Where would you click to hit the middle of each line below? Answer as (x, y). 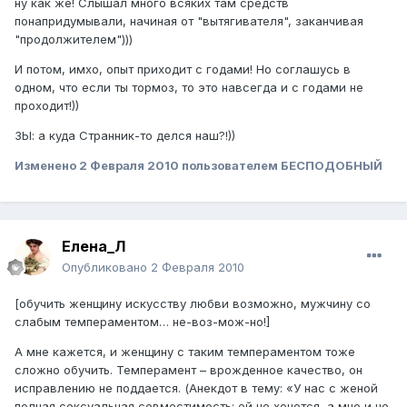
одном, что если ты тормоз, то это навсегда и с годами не (189, 88)
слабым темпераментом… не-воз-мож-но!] (142, 322)
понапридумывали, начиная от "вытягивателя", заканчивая (189, 21)
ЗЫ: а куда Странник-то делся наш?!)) (125, 136)
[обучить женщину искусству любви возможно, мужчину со (193, 304)
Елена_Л (94, 247)
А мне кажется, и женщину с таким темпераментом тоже (185, 352)
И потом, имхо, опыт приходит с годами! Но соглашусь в (183, 69)
